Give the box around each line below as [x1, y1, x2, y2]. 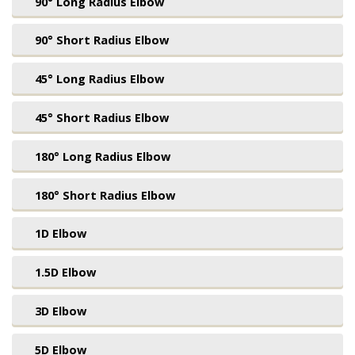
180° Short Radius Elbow [35, 186, 176, 203]
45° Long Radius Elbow [35, 71, 165, 87]
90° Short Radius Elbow [35, 32, 170, 48]
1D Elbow [35, 225, 87, 242]
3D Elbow [35, 303, 87, 319]
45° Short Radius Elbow [35, 109, 170, 126]
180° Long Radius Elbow [35, 147, 171, 164]
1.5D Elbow [35, 264, 97, 281]
